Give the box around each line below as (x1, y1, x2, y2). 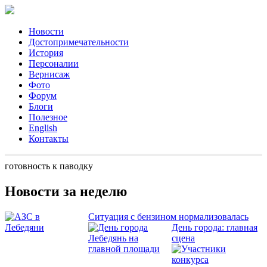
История (29, 48, 63, 58)
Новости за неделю (5, 183, 127, 199)
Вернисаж (29, 69, 70, 79)
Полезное (29, 112, 67, 122)
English (29, 123, 57, 133)
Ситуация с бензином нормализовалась (88, 211, 249, 222)
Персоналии (29, 58, 79, 69)
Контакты (29, 133, 69, 144)
